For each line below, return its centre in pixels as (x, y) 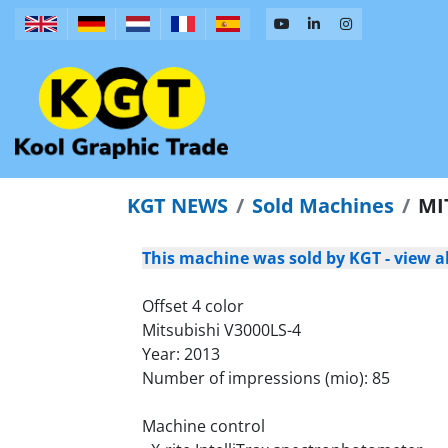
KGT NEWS (177, 205)
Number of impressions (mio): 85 (266, 378)
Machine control (203, 426)
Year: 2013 (181, 354)
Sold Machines (323, 205)
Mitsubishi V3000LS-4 (221, 330)
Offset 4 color (193, 306)
